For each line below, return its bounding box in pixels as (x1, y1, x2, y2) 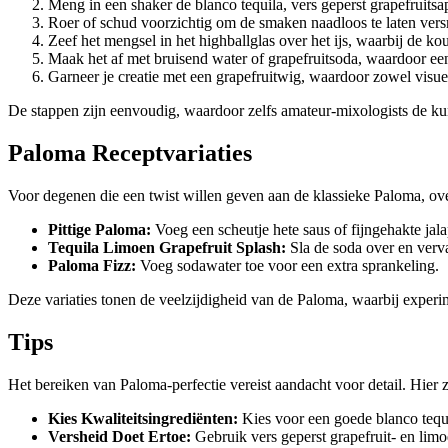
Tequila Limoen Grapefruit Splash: (48, 239, 286, 257)
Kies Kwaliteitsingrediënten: (48, 410, 238, 428)
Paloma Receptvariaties (8, 140, 252, 167)
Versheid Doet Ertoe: (48, 428, 191, 446)
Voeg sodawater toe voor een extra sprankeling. (136, 257, 439, 275)
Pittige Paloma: (48, 221, 151, 239)
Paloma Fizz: (48, 257, 136, 275)
